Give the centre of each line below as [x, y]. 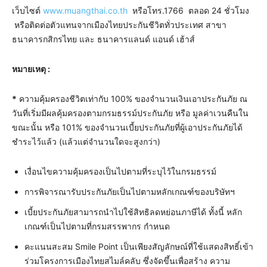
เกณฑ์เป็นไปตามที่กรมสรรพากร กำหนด [97, 226]
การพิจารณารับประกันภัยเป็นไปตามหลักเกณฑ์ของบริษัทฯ [130, 191]
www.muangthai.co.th [85, 10]
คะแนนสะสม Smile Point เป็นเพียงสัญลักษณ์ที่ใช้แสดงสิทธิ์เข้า [139, 246]
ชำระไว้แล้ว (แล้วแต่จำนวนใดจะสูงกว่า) [86, 141]
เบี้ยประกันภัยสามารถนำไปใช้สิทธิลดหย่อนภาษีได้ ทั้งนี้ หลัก [133, 212]
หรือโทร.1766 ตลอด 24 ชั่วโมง [188, 10]
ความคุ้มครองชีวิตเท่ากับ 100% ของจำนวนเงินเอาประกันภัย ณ [132, 98]
